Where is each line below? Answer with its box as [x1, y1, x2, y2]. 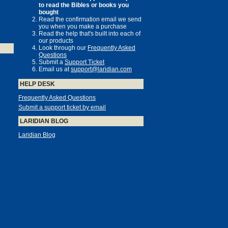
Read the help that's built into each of [39, 30, 140, 38]
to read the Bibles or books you [39, 2, 129, 9]
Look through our [39, 44, 88, 52]
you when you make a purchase [39, 23, 127, 31]
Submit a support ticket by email [18, 104, 106, 111]
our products [39, 37, 73, 45]
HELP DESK [20, 80, 55, 88]
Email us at [39, 66, 71, 73]
